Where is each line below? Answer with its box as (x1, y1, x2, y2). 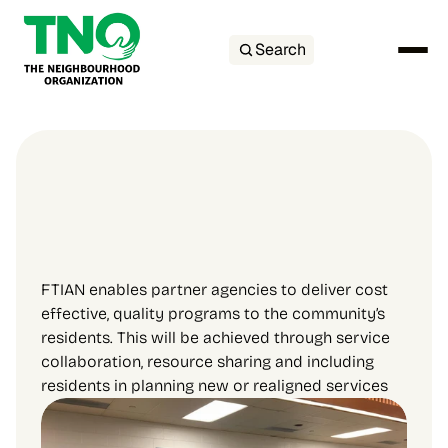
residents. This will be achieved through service (41, 328, 390, 347)
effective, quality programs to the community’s (41, 304, 385, 323)
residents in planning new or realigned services (41, 376, 388, 395)
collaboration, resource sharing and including (41, 352, 374, 371)
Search (254, 39, 306, 60)
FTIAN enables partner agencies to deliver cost (41, 280, 388, 299)
